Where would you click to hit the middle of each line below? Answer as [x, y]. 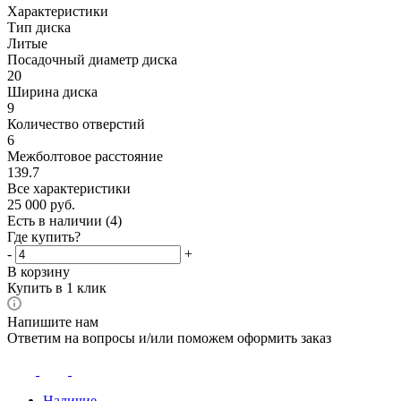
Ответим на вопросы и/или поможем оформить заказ [169, 337]
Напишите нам [53, 321]
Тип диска [39, 27]
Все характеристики [69, 188]
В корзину [38, 271]
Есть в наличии [56, 220]
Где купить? [44, 236]
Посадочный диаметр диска [92, 59]
